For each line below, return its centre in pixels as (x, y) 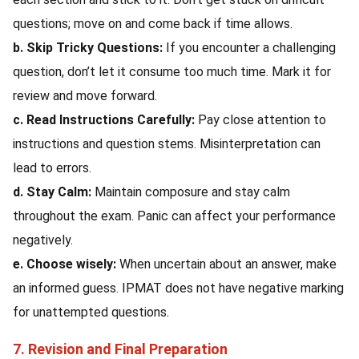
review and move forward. (85, 96)
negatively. (43, 240)
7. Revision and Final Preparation (120, 349)
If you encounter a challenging (251, 48)
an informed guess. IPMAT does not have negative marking (178, 288)
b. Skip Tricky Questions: (89, 48)
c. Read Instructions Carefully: (105, 120)
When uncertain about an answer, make (228, 264)
